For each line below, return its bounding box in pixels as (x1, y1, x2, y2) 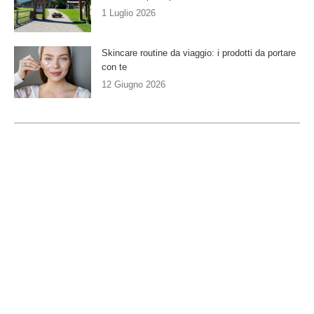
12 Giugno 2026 (102, 79, 165, 90)
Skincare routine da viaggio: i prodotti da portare (102, 48, 296, 59)
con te (102, 62, 127, 73)
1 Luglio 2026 (102, 7, 156, 18)
